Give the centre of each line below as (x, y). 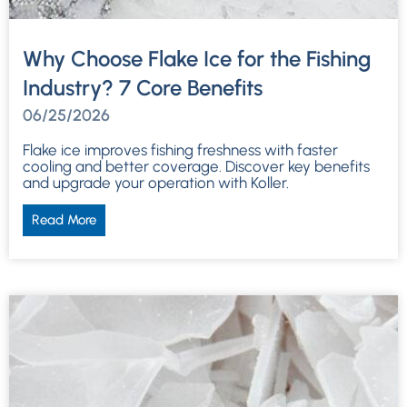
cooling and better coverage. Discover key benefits (196, 166)
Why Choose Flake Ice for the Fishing (197, 58)
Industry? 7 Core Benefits (143, 87)
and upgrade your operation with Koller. (156, 182)
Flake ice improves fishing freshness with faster (180, 149)
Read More (64, 219)
